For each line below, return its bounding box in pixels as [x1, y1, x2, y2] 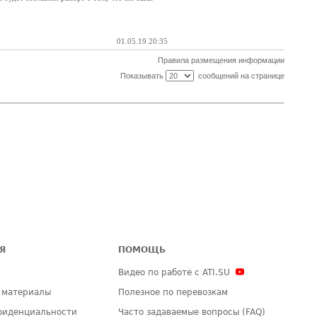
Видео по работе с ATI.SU [118, 267, 231, 277]
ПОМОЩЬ [118, 245, 166, 255]
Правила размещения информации [157, 56, 284, 64]
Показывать [120, 71, 166, 80]
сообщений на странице [193, 71, 284, 80]
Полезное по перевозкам [118, 287, 229, 297]
